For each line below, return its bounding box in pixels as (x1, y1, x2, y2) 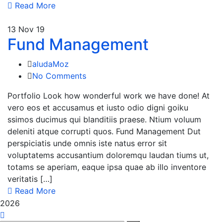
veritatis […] (7, 173, 53, 184)
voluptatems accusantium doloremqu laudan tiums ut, (7, 150, 209, 160)
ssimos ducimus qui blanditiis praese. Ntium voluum (7, 114, 201, 124)
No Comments (32, 70, 86, 81)
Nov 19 (18, 24, 45, 34)
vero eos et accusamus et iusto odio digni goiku (7, 102, 188, 112)
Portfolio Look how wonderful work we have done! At (7, 90, 210, 101)
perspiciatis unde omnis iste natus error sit (7, 138, 167, 148)
